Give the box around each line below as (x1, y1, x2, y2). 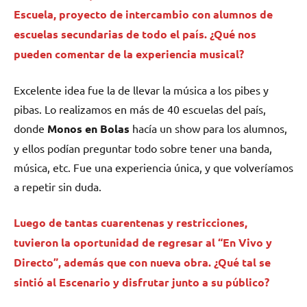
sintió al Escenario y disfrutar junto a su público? (14, 275, 269, 290)
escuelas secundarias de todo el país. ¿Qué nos (14, 27, 256, 42)
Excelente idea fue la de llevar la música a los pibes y (14, 83, 269, 97)
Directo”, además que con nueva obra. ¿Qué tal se (14, 255, 271, 270)
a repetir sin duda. (14, 180, 101, 194)
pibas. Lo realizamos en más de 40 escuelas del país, (14, 102, 266, 116)
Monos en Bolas (47, 121, 130, 136)
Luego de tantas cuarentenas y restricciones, (14, 215, 247, 230)
